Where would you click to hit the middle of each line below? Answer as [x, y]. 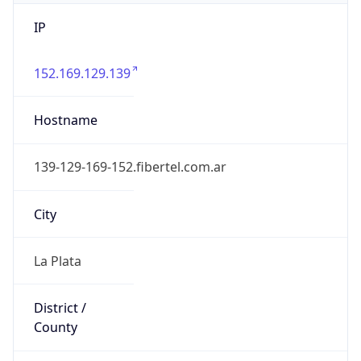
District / [60, 308]
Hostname [65, 120]
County [55, 328]
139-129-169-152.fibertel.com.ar [130, 167]
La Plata [57, 261]
